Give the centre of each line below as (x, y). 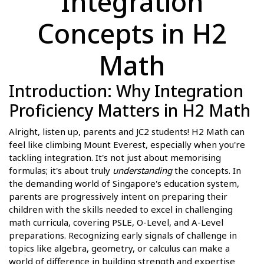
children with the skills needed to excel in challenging (121, 209)
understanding (142, 171)
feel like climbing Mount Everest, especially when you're (127, 145)
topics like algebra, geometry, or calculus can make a (119, 248)
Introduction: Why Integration (126, 91)
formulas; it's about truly (61, 171)
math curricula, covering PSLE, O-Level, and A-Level (116, 222)
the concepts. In (207, 171)
